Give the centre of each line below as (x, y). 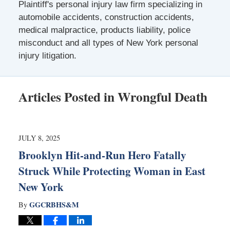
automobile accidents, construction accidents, (106, 17)
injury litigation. (47, 55)
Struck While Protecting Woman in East (112, 171)
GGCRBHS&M (54, 204)
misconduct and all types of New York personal (108, 43)
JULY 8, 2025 (39, 138)
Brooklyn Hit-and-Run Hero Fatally (102, 155)
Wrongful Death (162, 96)
